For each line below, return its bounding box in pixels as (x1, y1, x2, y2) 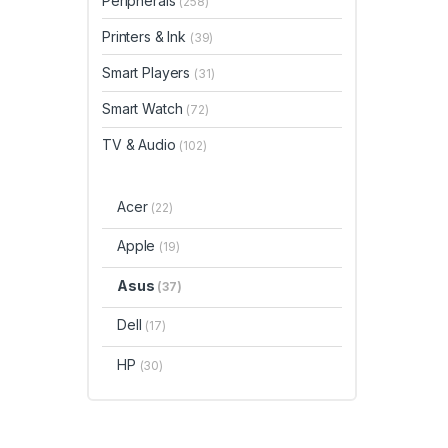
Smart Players (102, 63, 195, 81)
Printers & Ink (102, 27, 190, 45)
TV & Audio (102, 136, 180, 154)
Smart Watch (102, 100, 187, 118)
